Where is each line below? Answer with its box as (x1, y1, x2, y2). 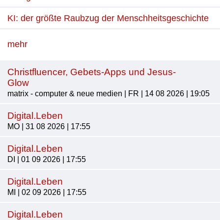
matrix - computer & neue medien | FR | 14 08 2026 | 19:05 (7, 89, 210, 98)
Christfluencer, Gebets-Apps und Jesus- (7, 67, 176, 78)
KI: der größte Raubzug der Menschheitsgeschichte (7, 13, 209, 24)
